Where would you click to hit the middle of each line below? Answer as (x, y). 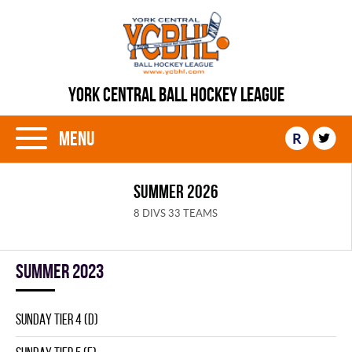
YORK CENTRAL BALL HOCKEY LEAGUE (176, 95)
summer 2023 (60, 271)
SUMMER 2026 (176, 192)
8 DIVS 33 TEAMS (176, 213)
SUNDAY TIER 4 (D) (57, 319)
